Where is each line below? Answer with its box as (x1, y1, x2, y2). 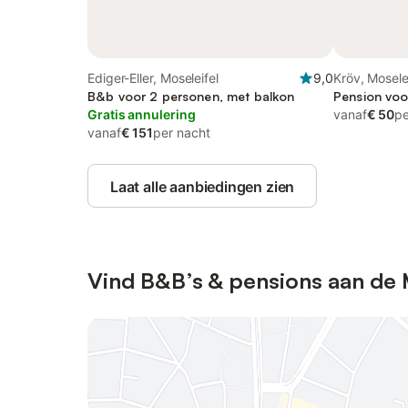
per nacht (153, 125, 210, 140)
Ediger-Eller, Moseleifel (87, 70, 219, 86)
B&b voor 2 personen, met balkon (87, 88, 295, 104)
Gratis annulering (87, 107, 196, 122)
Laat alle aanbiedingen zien (110, 178, 295, 196)
